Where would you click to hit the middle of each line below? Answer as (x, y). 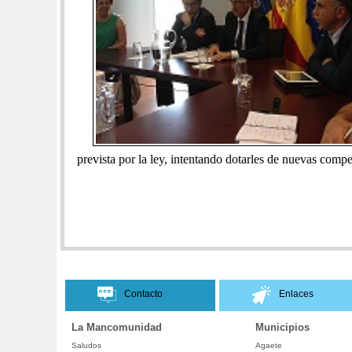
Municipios (282, 327)
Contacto (144, 294)
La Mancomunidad (117, 327)
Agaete (269, 345)
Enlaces (296, 294)
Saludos (86, 345)
